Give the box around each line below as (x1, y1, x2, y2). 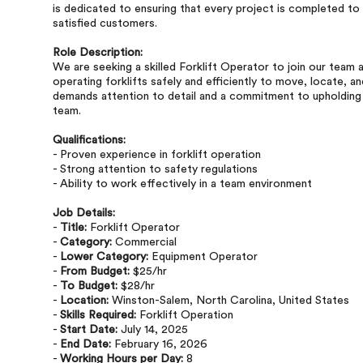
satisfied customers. (53, 18, 157, 29)
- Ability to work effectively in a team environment (53, 178, 312, 190)
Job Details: (53, 207, 115, 219)
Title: (60, 222, 87, 233)
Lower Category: (60, 251, 148, 263)
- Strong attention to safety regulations (53, 164, 258, 175)
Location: (60, 295, 109, 306)
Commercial (112, 237, 177, 248)
